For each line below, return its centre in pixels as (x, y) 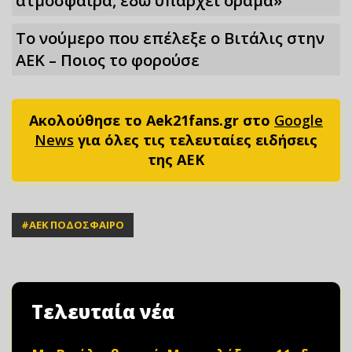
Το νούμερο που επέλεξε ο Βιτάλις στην (170, 38)
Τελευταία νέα (103, 311)
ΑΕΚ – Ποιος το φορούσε (108, 60)
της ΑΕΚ (176, 159)
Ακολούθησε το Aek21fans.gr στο (152, 120)
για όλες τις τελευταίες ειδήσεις (196, 139)
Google (299, 120)
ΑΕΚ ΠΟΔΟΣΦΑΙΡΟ (77, 224)
